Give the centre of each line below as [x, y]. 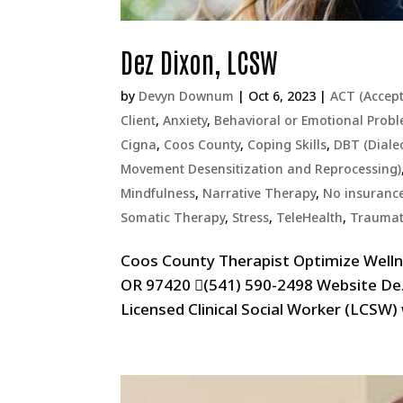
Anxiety [185, 120]
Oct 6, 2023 [282, 95]
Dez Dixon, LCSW [200, 60]
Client [139, 120]
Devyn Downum [187, 95]
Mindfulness [158, 193]
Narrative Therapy [260, 193]
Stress [251, 217]
